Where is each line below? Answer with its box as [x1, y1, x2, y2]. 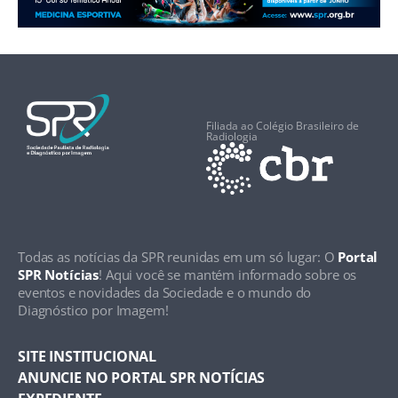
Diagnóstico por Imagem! [18, 300, 169, 319]
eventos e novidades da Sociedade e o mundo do [18, 283, 312, 301]
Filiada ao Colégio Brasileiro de [205, 117, 359, 133]
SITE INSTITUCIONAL [18, 346, 157, 366]
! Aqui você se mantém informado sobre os [99, 265, 357, 283]
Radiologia [205, 128, 258, 144]
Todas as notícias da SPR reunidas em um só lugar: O [18, 247, 338, 266]
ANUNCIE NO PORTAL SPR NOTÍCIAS [18, 367, 266, 387]
